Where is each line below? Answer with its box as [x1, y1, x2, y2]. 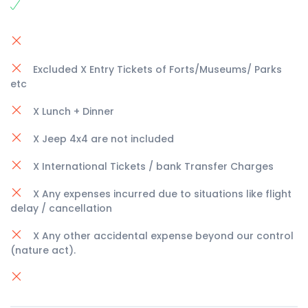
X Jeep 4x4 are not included [33, 132, 174, 146]
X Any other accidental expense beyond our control [33, 229, 294, 243]
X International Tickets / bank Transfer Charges [33, 159, 274, 173]
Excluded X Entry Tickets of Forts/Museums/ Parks [33, 63, 282, 76]
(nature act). [10, 243, 76, 257]
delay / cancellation [10, 201, 112, 215]
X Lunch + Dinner [33, 104, 114, 118]
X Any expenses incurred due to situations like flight [33, 187, 291, 201]
